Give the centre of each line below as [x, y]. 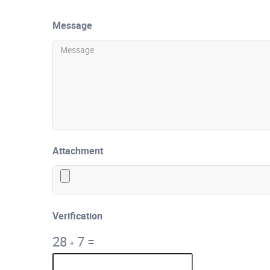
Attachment [78, 151]
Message [72, 25]
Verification [77, 216]
